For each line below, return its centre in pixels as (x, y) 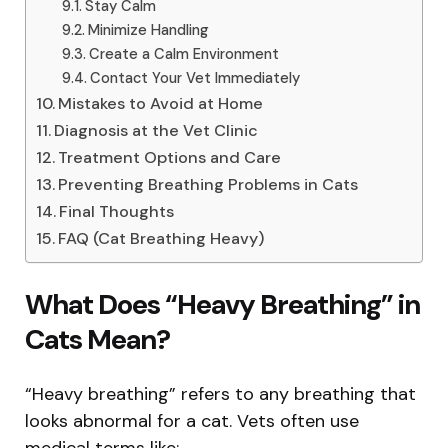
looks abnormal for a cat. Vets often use (192, 420)
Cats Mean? (97, 339)
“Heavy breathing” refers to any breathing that (220, 393)
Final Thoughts (117, 211)
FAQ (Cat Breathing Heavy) (161, 238)
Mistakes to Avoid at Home (161, 103)
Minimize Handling (148, 29)
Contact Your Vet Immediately (194, 77)
